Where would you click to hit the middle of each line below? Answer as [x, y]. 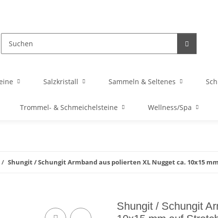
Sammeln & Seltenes [142, 82]
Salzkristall [61, 82]
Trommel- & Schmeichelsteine [69, 107]
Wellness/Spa [170, 107]
